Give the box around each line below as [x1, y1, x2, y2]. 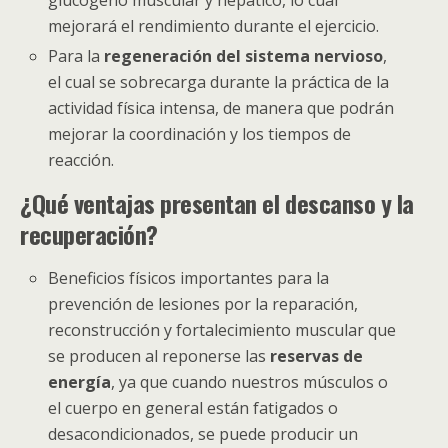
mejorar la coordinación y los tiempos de [48, 122, 352, 145]
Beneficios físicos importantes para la [48, 266, 330, 289]
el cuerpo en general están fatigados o [48, 396, 339, 419]
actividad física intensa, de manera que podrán [48, 96, 395, 119]
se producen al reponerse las [48, 344, 267, 367]
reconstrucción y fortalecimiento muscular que [48, 318, 397, 341]
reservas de [266, 344, 364, 367]
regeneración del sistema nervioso [104, 44, 384, 67]
